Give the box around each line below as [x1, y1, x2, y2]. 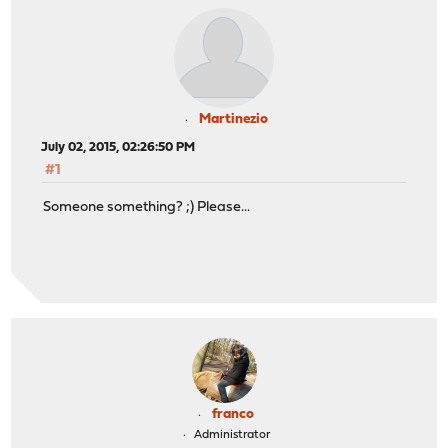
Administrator [193, 429, 270, 442]
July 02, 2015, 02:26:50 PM [41, 141, 196, 155]
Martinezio [198, 112, 268, 128]
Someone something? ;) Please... [43, 199, 251, 215]
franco [212, 407, 254, 423]
